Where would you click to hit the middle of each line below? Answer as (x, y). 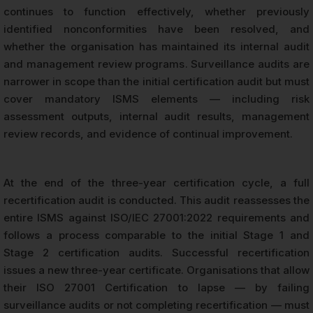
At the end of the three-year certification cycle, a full (156, 183)
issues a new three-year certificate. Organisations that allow (156, 270)
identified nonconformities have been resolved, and (156, 29)
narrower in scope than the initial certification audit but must (156, 82)
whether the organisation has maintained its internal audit (156, 47)
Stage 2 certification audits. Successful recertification (156, 253)
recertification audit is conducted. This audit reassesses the (156, 201)
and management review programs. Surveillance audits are (156, 64)
